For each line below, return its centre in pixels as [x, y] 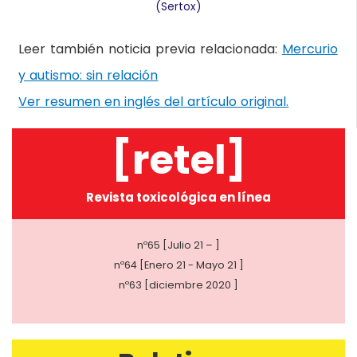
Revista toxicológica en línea [178, 197]
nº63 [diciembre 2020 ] [178, 284]
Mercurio [310, 49]
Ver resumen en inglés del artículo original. [154, 102]
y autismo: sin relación [88, 76]
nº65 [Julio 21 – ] [178, 245]
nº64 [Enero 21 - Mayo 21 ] [178, 265]
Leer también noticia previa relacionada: [150, 49]
